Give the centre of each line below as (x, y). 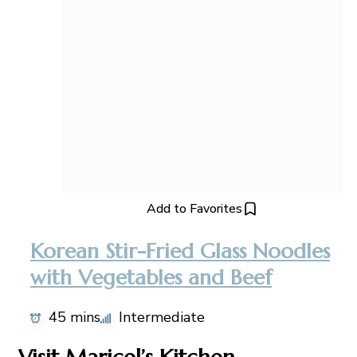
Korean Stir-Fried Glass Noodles (180, 250)
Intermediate (162, 317)
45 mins (75, 317)
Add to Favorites (194, 209)
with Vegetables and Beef (151, 277)
